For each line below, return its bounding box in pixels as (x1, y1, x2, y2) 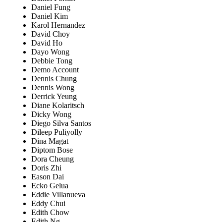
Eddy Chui (31, 199, 65, 208)
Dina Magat (31, 137, 68, 146)
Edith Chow (31, 208, 69, 217)
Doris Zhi (31, 164, 61, 172)
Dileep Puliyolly (31, 128, 82, 137)
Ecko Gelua (31, 181, 68, 190)
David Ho (31, 39, 62, 48)
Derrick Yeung (31, 92, 77, 101)
